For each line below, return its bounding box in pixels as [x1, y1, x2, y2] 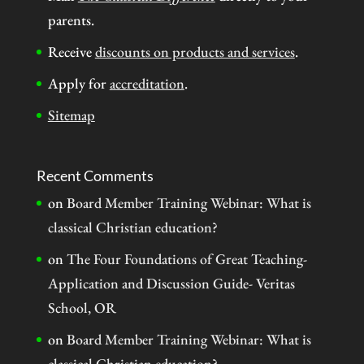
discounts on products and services [94, 41, 295, 61]
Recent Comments [36, 167, 154, 185]
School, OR [47, 298, 116, 318]
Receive [47, 41, 95, 61]
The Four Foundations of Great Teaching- [66, 249, 307, 269]
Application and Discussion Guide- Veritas [47, 274, 295, 293]
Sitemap [47, 105, 95, 124]
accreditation [109, 73, 184, 93]
